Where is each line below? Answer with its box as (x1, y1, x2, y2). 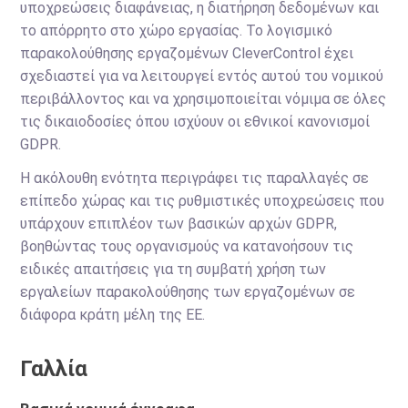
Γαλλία (20, 356, 88, 382)
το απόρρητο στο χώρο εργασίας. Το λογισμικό (20, 22, 333, 39)
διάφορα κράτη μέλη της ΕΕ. (20, 306, 206, 323)
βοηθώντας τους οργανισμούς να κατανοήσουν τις (20, 238, 354, 255)
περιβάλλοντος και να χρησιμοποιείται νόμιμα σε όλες (20, 90, 387, 107)
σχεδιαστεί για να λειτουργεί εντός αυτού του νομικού (20, 67, 384, 85)
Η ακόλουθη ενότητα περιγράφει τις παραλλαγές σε (20, 169, 370, 187)
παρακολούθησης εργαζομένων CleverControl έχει (20, 45, 354, 62)
